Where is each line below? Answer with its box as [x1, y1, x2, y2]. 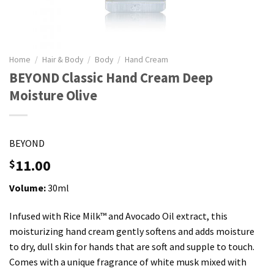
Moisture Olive [9, 86, 97, 104]
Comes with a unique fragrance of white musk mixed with [9, 255, 246, 268]
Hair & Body [42, 54, 84, 65]
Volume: [9, 181, 46, 194]
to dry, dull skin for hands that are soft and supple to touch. [9, 240, 254, 253]
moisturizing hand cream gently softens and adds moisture [9, 224, 254, 237]
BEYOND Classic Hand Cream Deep [9, 68, 213, 86]
